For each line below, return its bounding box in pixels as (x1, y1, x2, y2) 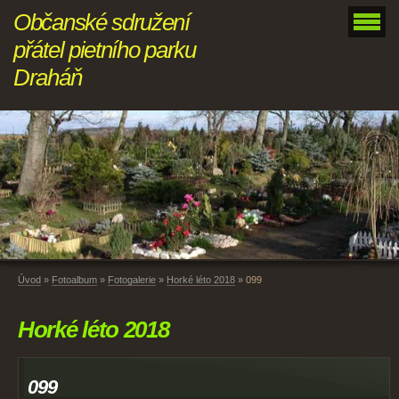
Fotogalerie (108, 274, 156, 286)
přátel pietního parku (13, 37, 196, 63)
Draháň (13, 64, 82, 91)
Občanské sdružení (13, 9, 190, 36)
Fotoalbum (52, 274, 97, 286)
